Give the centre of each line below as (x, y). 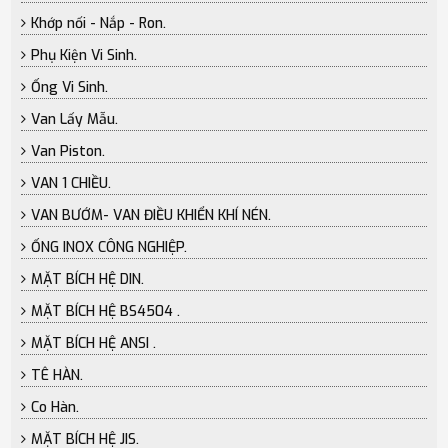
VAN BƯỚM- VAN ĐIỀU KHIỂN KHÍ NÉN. (151, 215)
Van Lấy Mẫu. (75, 119)
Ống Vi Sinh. (70, 87)
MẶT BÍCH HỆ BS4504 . (106, 311)
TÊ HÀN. (57, 375)
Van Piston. (68, 151)
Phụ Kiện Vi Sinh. (84, 55)
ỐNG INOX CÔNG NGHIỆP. (109, 247)
